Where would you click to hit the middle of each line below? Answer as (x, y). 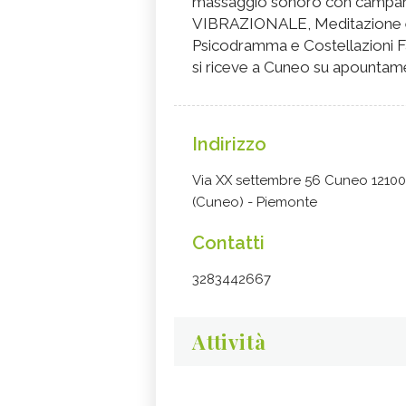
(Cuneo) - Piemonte (255, 202)
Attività (229, 342)
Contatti (228, 243)
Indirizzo (229, 144)
